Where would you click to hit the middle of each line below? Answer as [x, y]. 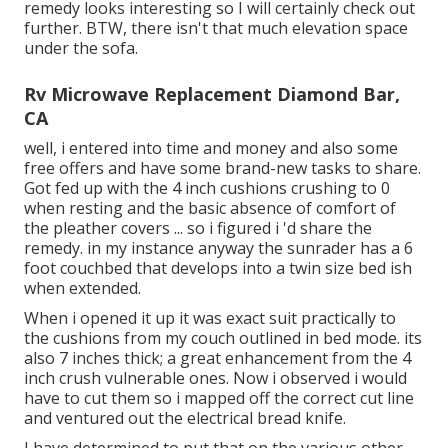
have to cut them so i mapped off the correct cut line [219, 398]
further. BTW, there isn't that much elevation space [216, 28]
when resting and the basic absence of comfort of [210, 208]
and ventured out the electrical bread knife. [185, 418]
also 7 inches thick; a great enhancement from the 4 [217, 358]
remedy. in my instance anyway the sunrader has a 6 [218, 248]
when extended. [82, 288]
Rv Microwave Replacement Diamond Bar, [212, 94]
